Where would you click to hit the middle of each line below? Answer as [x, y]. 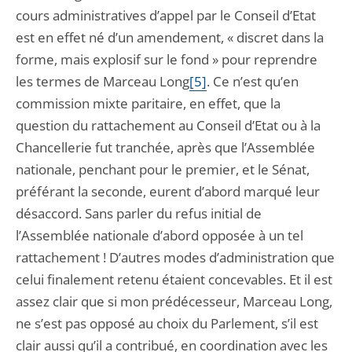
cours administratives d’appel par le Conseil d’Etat [166, 15]
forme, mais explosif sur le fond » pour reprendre [167, 59]
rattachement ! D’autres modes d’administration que [175, 257]
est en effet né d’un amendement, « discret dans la [170, 37]
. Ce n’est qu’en [253, 81]
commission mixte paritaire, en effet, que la [148, 103]
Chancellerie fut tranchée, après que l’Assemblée [165, 147]
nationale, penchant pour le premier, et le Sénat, [163, 169]
